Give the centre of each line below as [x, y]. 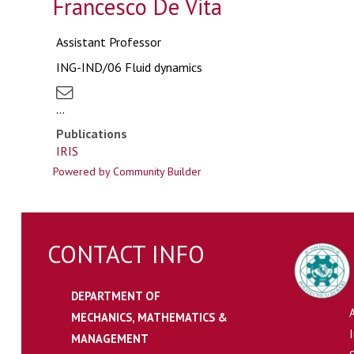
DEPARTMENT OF [115, 296]
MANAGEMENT [109, 339]
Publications [91, 134]
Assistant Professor [108, 42]
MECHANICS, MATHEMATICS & [149, 317]
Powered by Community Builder [127, 171]
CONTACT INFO [126, 254]
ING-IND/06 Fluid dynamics [129, 67]
